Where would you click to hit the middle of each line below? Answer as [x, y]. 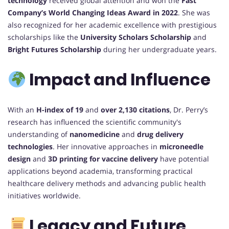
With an [22, 109]
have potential [184, 158]
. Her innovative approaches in [106, 146]
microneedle [181, 146]
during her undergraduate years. [159, 49]
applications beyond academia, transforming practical [100, 171]
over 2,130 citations [135, 109]
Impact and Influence [119, 80]
